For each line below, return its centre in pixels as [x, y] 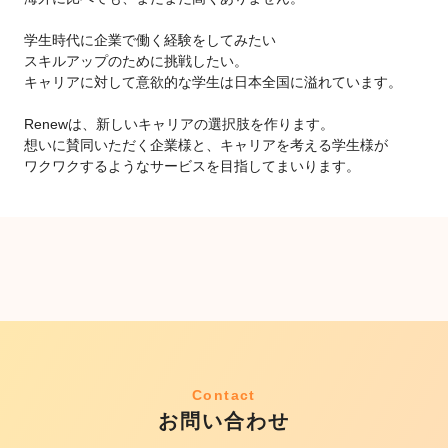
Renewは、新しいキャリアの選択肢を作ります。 [179, 123]
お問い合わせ [224, 420]
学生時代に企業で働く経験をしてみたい [150, 39]
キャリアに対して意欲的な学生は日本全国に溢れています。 [213, 81]
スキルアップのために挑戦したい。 [136, 60]
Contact [224, 394]
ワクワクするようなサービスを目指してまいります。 [192, 165]
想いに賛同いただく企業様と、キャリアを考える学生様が [206, 144]
